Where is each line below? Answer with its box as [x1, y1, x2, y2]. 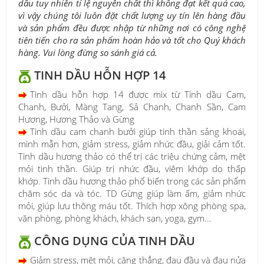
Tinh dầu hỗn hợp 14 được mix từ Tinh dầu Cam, [30, 88, 246, 100]
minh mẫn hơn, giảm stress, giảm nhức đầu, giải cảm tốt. [18, 137, 246, 150]
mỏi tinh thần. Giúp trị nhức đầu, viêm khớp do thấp [18, 162, 246, 174]
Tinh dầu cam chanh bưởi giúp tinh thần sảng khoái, [30, 125, 246, 137]
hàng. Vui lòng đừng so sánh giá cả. [18, 47, 157, 59]
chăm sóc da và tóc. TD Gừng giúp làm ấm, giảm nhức [18, 187, 246, 199]
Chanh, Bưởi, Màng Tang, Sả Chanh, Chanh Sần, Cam [18, 100, 246, 113]
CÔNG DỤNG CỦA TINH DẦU [31, 232, 195, 249]
